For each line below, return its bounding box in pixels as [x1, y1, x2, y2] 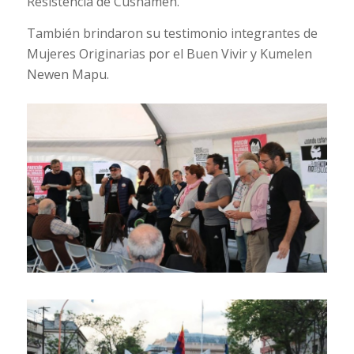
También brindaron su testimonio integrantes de [26, 24, 318, 42]
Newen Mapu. [26, 65, 109, 83]
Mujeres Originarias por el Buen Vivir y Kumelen [26, 44, 312, 62]
